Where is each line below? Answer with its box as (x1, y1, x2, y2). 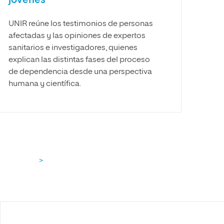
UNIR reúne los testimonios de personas (8, 20, 153, 28)
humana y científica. (8, 80, 81, 88)
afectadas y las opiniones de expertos (8, 32, 145, 40)
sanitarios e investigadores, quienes (8, 44, 137, 52)
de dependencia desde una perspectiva (8, 68, 152, 76)
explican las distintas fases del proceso (8, 56, 150, 64)
